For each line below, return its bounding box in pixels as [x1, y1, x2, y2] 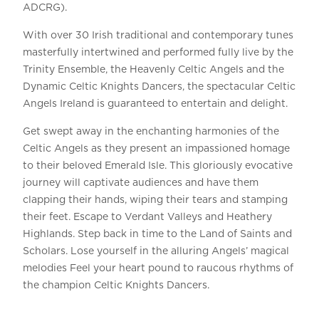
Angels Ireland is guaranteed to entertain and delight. [22, 98, 291, 109]
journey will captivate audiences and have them [22, 177, 258, 188]
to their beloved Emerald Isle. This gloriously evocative [22, 160, 293, 171]
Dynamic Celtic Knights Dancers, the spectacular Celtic [22, 81, 296, 92]
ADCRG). [22, 2, 67, 13]
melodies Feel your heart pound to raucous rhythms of [22, 263, 293, 273]
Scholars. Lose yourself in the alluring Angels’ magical [22, 246, 289, 256]
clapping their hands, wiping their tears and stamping [22, 194, 288, 205]
